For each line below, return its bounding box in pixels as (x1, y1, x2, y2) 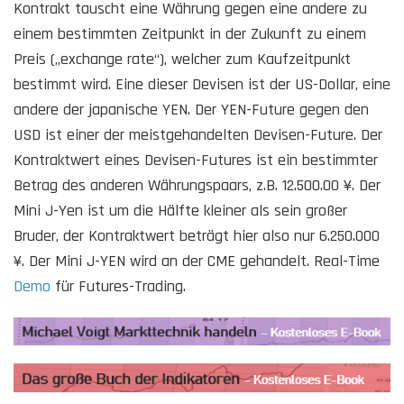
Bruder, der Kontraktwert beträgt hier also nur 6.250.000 (14, 225, 380, 246)
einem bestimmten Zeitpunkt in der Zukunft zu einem (14, 23, 366, 44)
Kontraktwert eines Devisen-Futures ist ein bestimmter (14, 149, 378, 170)
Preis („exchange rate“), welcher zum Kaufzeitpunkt (14, 48, 351, 69)
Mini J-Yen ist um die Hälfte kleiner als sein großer (14, 199, 347, 221)
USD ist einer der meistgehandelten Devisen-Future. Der (14, 124, 382, 145)
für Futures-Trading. (50, 275, 186, 297)
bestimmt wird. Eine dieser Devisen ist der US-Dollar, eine (14, 73, 390, 95)
